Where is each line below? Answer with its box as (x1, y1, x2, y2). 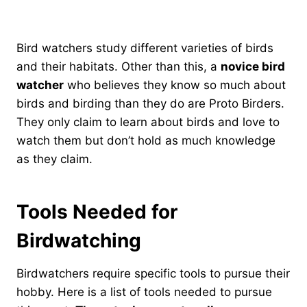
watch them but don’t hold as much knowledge (16, 133, 275, 147)
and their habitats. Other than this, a (16, 59, 221, 73)
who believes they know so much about (64, 77, 286, 92)
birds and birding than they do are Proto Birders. (16, 96, 284, 110)
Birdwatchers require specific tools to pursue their (16, 266, 290, 280)
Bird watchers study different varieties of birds (16, 40, 273, 55)
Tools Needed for (16, 199, 177, 223)
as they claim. (16, 151, 93, 166)
